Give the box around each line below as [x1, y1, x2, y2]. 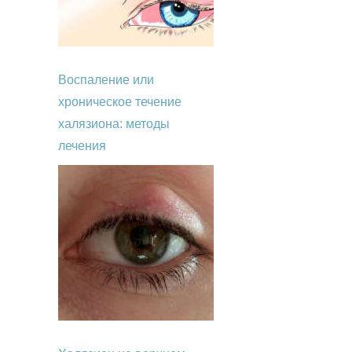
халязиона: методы [58, 116, 170, 130]
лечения [58, 138, 106, 152]
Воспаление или [58, 72, 154, 86]
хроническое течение [58, 94, 181, 108]
